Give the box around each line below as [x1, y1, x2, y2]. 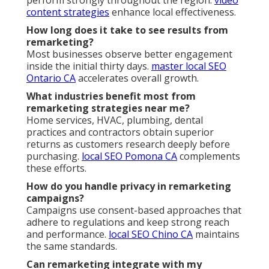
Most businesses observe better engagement [26, 47, 232, 61]
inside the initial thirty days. [26, 59, 151, 73]
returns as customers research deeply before [26, 137, 230, 151]
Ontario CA [26, 71, 76, 85]
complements [177, 149, 240, 163]
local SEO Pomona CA [82, 149, 177, 163]
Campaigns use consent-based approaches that [26, 203, 241, 217]
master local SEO [151, 59, 226, 73]
